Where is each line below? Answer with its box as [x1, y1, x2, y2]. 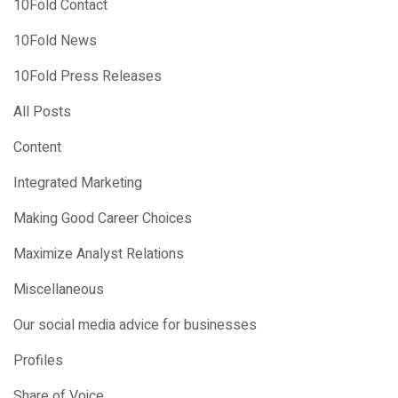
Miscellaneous [13, 278, 104, 300]
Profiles [13, 349, 63, 371]
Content [13, 136, 61, 158]
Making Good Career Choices [13, 207, 192, 229]
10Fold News [13, 29, 97, 52]
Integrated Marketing [13, 171, 142, 194]
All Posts [13, 100, 71, 123]
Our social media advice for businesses [13, 314, 257, 336]
